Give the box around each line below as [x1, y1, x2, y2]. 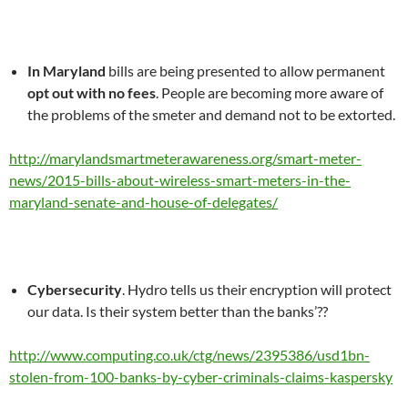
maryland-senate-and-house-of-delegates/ [9, 193, 278, 210]
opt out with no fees [27, 84, 156, 101]
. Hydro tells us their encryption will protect [122, 280, 392, 298]
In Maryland [27, 62, 106, 79]
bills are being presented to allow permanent [106, 62, 385, 79]
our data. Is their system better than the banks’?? [27, 302, 328, 320]
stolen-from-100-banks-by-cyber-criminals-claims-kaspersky [9, 368, 393, 385]
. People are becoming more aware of [156, 84, 383, 101]
